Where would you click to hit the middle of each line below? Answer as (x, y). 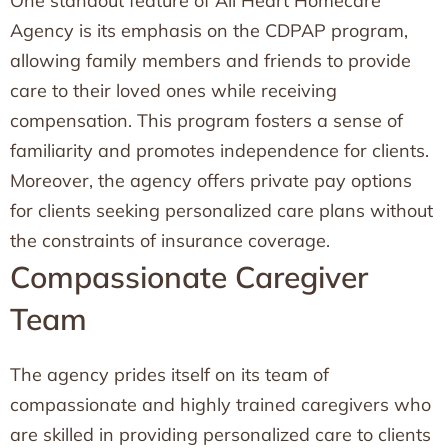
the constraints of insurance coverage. (170, 240)
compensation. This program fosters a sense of (206, 120)
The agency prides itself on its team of (169, 374)
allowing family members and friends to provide (210, 60)
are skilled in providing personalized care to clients (220, 434)
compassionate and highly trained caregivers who (220, 404)
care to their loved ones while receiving (173, 90)
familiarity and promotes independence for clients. (219, 150)
